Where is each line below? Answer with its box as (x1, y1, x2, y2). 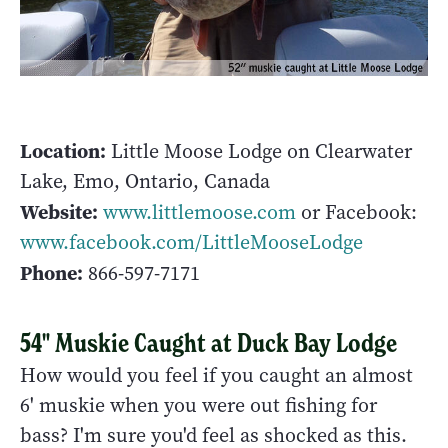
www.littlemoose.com (103, 198, 296, 226)
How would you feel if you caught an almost (20, 361, 413, 389)
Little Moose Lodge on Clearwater (106, 137, 412, 165)
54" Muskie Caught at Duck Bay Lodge (20, 326, 397, 359)
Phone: (20, 258, 83, 287)
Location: (20, 136, 106, 165)
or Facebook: (296, 198, 417, 226)
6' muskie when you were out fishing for (20, 391, 377, 419)
